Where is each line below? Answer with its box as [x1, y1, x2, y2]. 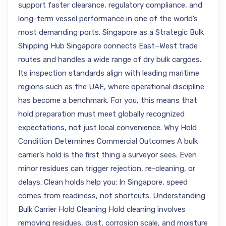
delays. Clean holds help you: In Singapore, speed [18, 178, 188, 187]
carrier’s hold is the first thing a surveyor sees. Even [18, 150, 197, 159]
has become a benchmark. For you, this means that [18, 96, 197, 105]
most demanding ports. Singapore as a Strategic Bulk [18, 28, 204, 37]
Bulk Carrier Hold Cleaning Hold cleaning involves [18, 205, 186, 214]
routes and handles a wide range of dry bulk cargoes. [18, 55, 201, 64]
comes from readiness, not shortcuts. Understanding [18, 191, 205, 200]
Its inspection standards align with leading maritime [18, 69, 199, 78]
